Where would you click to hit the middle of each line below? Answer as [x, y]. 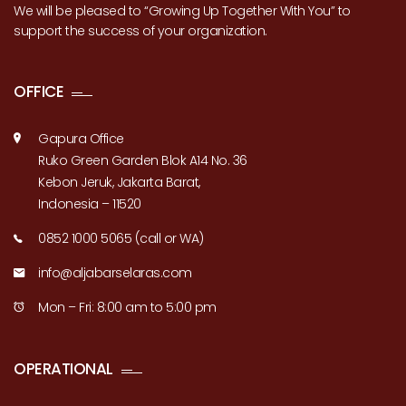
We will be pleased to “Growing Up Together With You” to [182, 11]
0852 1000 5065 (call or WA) [121, 238]
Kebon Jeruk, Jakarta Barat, [119, 182]
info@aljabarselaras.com [115, 273]
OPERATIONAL [63, 369]
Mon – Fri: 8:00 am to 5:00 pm [127, 307]
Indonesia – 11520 [90, 204]
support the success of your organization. [140, 31]
